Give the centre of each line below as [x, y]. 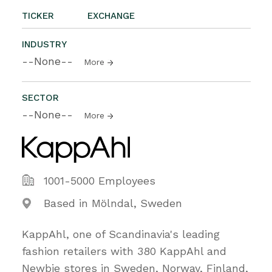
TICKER [38, 15]
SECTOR [40, 97]
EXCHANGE [111, 15]
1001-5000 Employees [100, 180]
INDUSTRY [44, 44]
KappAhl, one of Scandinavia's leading [121, 234]
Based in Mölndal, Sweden [113, 203]
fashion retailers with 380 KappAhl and [124, 251]
